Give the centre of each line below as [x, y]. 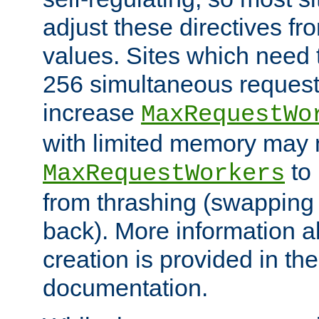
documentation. [125, 287]
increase [92, 112]
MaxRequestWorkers [164, 173]
